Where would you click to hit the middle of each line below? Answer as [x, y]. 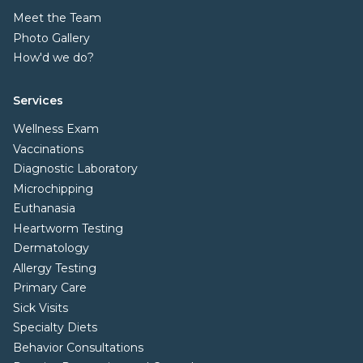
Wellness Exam [56, 129]
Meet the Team [57, 18]
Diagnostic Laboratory [75, 169]
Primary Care [50, 288]
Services [38, 101]
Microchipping [53, 188]
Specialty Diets [55, 328]
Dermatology [51, 248]
